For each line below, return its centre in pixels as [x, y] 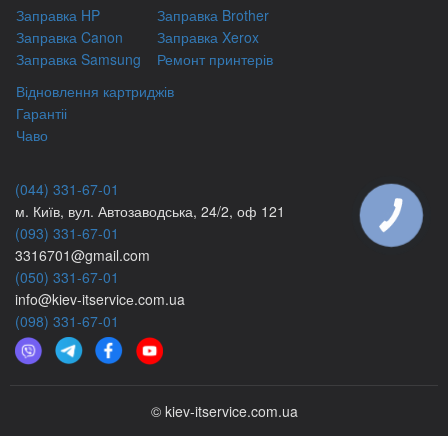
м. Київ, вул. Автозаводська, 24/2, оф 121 [150, 211]
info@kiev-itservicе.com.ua [100, 299]
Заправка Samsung [78, 59]
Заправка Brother [213, 15]
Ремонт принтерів [215, 59]
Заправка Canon [69, 37]
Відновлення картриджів [95, 91]
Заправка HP [58, 15]
